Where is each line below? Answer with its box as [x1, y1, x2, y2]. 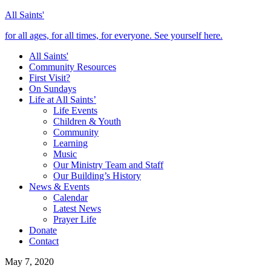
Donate [29, 225, 57, 235]
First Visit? [29, 73, 70, 83]
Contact [29, 236, 59, 246]
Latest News [53, 203, 101, 214]
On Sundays [29, 83, 76, 94]
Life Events [53, 105, 97, 116]
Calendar [53, 192, 88, 203]
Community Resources [29, 62, 116, 72]
